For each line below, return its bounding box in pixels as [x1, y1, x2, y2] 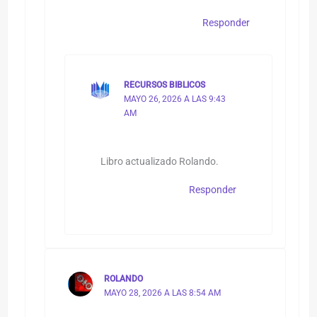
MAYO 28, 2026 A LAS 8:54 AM [103, 288, 221, 299]
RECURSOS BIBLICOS [123, 79, 205, 90]
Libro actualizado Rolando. [100, 156, 219, 168]
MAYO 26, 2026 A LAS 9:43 [123, 93, 226, 104]
